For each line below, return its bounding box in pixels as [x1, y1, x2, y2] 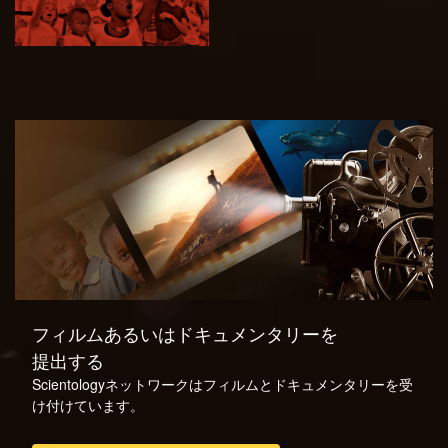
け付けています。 [32, 395, 144, 416]
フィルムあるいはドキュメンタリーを [32, 320, 338, 347]
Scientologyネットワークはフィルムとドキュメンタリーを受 [32, 374, 413, 395]
